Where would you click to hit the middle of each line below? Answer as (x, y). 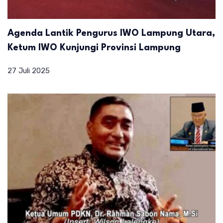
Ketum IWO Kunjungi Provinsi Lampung (95, 48)
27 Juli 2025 (29, 70)
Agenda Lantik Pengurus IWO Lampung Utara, (111, 33)
